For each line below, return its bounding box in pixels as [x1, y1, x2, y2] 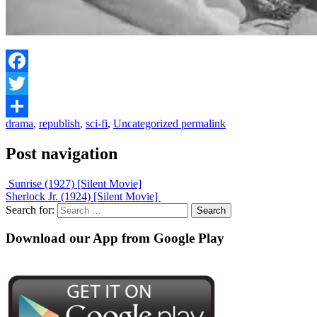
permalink [178, 117, 226, 129]
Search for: [6, 203, 54, 216]
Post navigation [6, 144, 117, 163]
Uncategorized [113, 117, 178, 129]
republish [39, 117, 80, 129]
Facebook [6, 76, 50, 89]
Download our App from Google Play [6, 231, 224, 246]
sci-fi [86, 117, 108, 129]
